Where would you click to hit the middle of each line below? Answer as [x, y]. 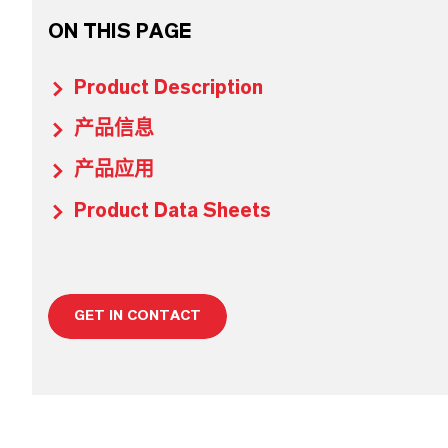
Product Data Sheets [172, 211]
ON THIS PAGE [119, 32]
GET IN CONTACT [137, 316]
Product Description [168, 88]
